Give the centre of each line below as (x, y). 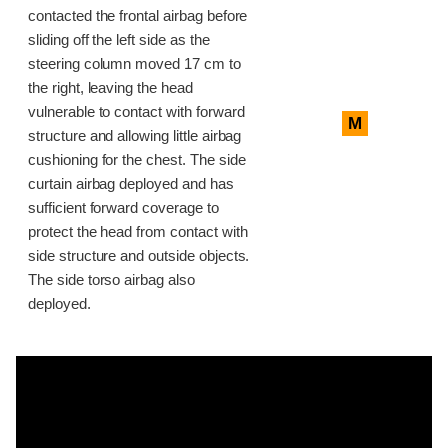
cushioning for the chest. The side (137, 160)
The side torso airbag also (111, 280)
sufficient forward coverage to (123, 208)
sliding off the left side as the (119, 40)
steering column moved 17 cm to (134, 64)
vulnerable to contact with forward (136, 112)
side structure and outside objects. (139, 256)
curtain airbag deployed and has (131, 184)
